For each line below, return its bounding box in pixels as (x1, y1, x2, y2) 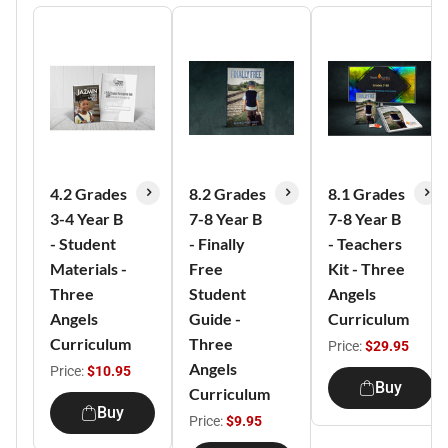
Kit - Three (328, 259, 405, 278)
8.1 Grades (328, 184, 405, 203)
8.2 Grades (189, 184, 266, 203)
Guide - (189, 309, 241, 328)
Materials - (50, 259, 127, 278)
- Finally (189, 234, 245, 253)
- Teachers (328, 234, 402, 253)
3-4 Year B (50, 209, 123, 228)
